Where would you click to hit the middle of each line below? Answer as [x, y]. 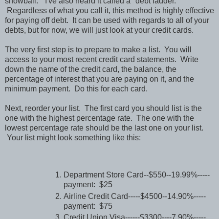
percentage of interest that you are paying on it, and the [99, 79]
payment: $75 [88, 206]
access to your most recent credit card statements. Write [102, 59]
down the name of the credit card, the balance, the [91, 69]
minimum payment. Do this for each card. [76, 88]
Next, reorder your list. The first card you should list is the [103, 108]
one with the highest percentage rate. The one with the [99, 118]
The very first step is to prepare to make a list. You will [98, 49]
